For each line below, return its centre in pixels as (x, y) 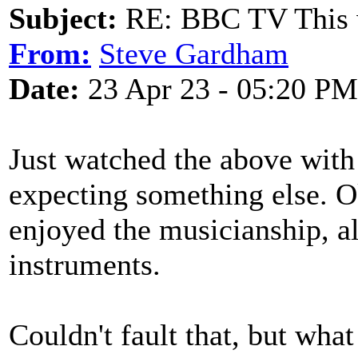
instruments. (85, 265)
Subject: (63, 18)
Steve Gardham (194, 54)
